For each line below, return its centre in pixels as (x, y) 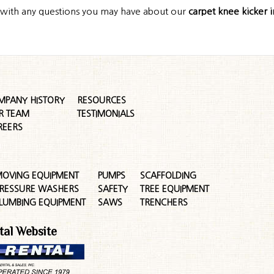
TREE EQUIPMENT (175, 189)
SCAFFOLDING (168, 176)
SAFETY (113, 189)
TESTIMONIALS (106, 114)
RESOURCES (102, 100)
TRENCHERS (164, 202)
